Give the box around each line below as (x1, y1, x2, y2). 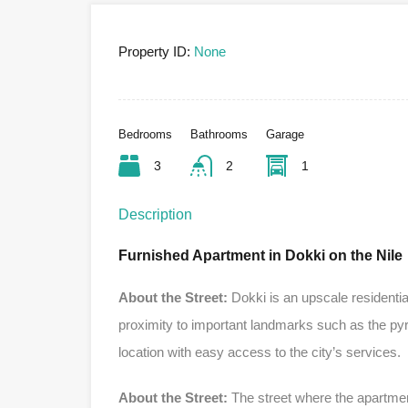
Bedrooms (118, 127, 172, 141)
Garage (266, 127, 304, 141)
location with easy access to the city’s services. (118, 344, 401, 360)
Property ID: (118, 44, 190, 59)
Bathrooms (190, 127, 248, 141)
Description (118, 207, 192, 222)
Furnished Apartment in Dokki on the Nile (118, 247, 403, 263)
